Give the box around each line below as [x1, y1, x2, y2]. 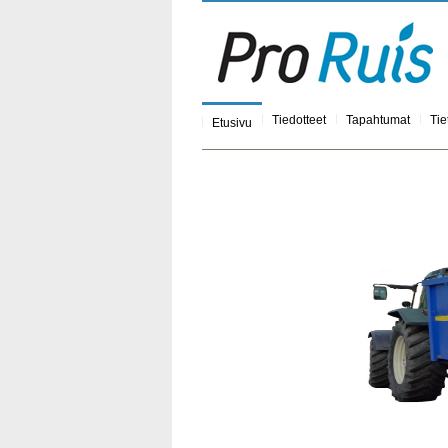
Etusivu [212, 116, 252, 130]
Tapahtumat [346, 113, 410, 127]
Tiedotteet [272, 113, 326, 127]
